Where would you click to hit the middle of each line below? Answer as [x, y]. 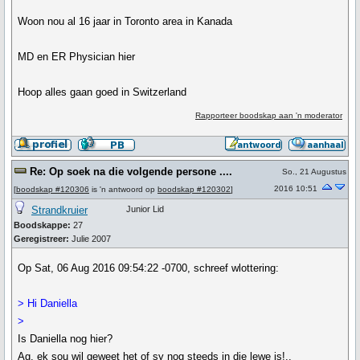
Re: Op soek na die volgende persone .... [131, 172]
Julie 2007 [90, 239]
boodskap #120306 [53, 189]
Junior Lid [145, 209]
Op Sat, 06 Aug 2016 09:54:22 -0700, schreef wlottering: [149, 268]
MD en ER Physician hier [77, 57]
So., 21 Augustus [314, 172]
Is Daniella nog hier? [65, 339]
